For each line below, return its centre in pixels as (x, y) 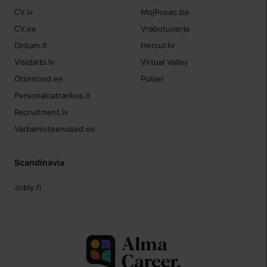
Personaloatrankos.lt (53, 95)
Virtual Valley (165, 62)
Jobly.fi (28, 187)
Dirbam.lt (31, 45)
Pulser (153, 78)
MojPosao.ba (165, 12)
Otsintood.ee (39, 78)
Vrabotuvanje (166, 28)
